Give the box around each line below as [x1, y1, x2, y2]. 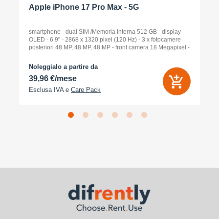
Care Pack [71, 87, 101, 93]
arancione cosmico [29, 52, 79, 59]
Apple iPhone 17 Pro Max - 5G [29, 3, 139, 11]
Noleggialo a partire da [29, 64, 98, 70]
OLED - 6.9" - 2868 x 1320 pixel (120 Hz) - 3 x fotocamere [29, 36, 181, 43]
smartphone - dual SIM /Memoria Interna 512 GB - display [29, 28, 181, 35]
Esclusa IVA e [29, 87, 71, 93]
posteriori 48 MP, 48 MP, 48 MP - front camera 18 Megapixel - [29, 44, 190, 51]
